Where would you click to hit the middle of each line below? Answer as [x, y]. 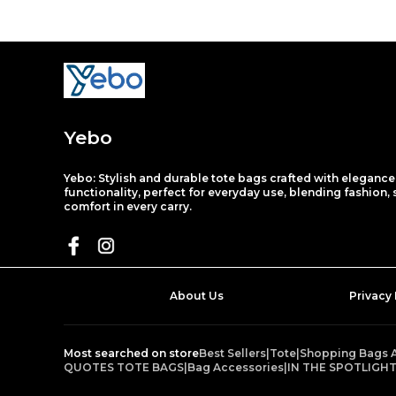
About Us [197, 296]
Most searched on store [131, 354]
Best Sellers [232, 354]
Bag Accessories [236, 368]
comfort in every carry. [128, 207]
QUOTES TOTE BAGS [124, 368]
